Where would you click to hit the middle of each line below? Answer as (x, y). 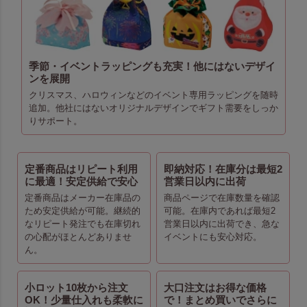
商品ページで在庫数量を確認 (222, 198)
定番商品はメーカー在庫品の (82, 198)
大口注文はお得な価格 (216, 288)
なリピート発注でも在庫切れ (82, 224)
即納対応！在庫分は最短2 (223, 170)
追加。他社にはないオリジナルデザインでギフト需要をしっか (153, 108)
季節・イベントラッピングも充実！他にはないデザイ (152, 67)
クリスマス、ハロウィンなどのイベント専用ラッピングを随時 (153, 95)
